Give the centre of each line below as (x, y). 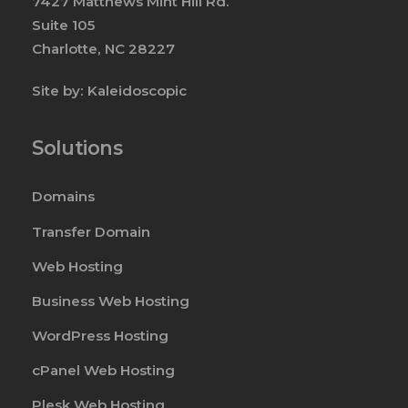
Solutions (77, 148)
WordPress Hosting (101, 335)
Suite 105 (64, 25)
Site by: (60, 90)
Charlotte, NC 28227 (104, 48)
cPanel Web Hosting (104, 371)
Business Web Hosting (111, 301)
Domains (64, 197)
